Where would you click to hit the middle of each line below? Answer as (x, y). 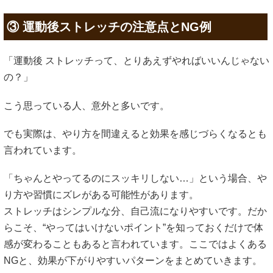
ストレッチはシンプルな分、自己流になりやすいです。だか (135, 211)
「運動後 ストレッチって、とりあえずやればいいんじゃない (136, 61)
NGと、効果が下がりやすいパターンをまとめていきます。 (133, 260)
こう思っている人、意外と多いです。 (87, 105)
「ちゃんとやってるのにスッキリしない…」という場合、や (135, 178)
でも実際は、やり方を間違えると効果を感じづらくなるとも (135, 133)
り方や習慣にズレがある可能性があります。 (101, 194)
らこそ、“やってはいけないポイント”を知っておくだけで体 (133, 227)
